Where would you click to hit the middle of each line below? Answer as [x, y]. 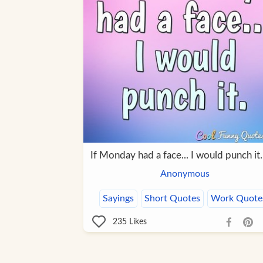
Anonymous [185, 174]
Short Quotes [172, 199]
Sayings [118, 199]
